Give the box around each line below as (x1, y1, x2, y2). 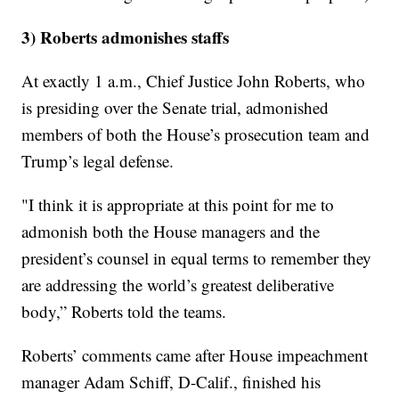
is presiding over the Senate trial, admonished (21, 96, 330, 119)
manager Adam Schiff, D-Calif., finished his (21, 370, 322, 394)
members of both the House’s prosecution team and (21, 123, 370, 146)
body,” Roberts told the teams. (21, 300, 227, 323)
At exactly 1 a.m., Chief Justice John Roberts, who (21, 69, 366, 93)
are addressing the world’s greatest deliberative (21, 273, 335, 297)
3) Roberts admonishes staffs (21, 25, 230, 50)
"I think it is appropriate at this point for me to (21, 193, 335, 216)
